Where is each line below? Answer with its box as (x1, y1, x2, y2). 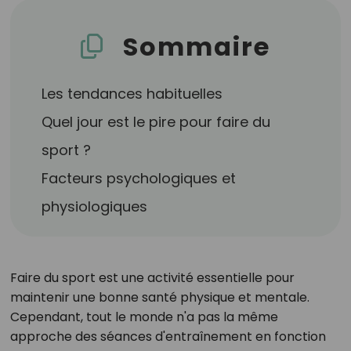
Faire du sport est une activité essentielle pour (9, 269, 295, 287)
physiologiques (42, 197, 148, 216)
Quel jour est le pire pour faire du (42, 112, 271, 132)
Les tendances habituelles (42, 84, 223, 103)
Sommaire (122, 29, 270, 64)
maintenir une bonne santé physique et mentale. (9, 288, 309, 306)
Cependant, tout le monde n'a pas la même (9, 308, 278, 326)
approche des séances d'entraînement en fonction (9, 327, 326, 346)
